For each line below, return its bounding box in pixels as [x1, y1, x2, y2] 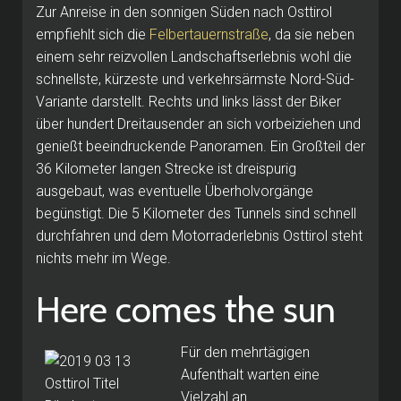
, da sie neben [269, 25, 354, 43]
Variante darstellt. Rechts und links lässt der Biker [36, 92, 341, 110]
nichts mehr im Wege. [36, 249, 175, 267]
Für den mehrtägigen [181, 343, 310, 361]
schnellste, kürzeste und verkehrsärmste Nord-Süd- [36, 70, 354, 88]
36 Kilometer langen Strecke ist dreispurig [36, 159, 296, 177]
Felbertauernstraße [149, 25, 269, 43]
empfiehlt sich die [36, 25, 149, 43]
